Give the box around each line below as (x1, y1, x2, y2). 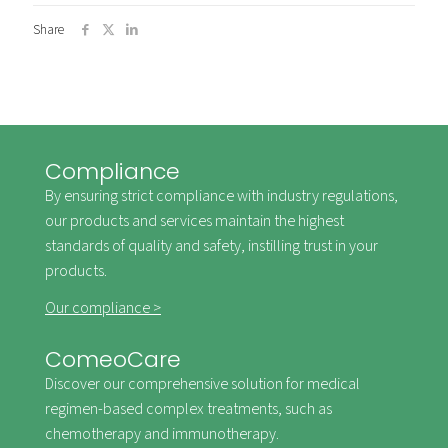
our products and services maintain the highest (45, 211, 344, 233)
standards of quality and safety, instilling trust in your (45, 236, 378, 258)
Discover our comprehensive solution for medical (45, 374, 360, 396)
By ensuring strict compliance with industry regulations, (45, 186, 398, 208)
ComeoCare (45, 344, 181, 376)
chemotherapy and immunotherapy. (45, 424, 279, 446)
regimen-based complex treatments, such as (45, 399, 332, 421)
